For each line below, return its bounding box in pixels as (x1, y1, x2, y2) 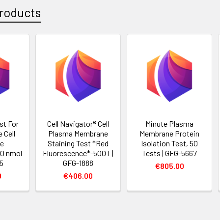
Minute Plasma (145, 119, 194, 128)
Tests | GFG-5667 (142, 148, 197, 158)
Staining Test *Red (48, 138, 109, 148)
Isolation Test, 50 (141, 138, 198, 148)
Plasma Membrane (48, 129, 109, 138)
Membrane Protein (139, 129, 200, 138)
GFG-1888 (63, 158, 94, 167)
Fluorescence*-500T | (43, 148, 114, 158)
